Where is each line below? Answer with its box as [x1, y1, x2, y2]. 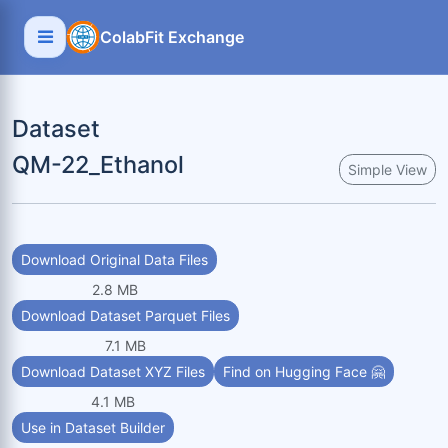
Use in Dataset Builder [21, 419, 165, 436]
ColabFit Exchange [100, 27, 244, 47]
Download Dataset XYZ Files [21, 363, 205, 380]
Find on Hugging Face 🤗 [223, 363, 385, 380]
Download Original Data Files [21, 251, 208, 268]
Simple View [348, 160, 427, 178]
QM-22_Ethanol [12, 150, 184, 179]
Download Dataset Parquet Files [21, 307, 230, 324]
